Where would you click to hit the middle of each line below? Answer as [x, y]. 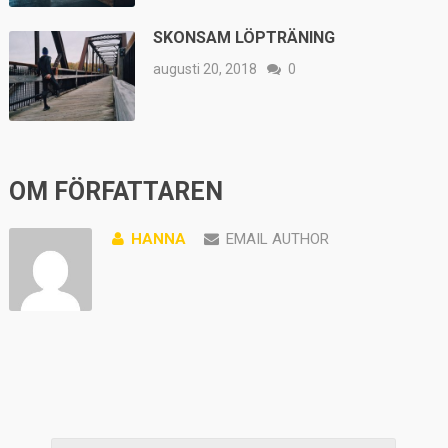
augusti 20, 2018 [205, 68]
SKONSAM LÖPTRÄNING [244, 37]
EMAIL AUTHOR [277, 239]
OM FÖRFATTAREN [115, 192]
